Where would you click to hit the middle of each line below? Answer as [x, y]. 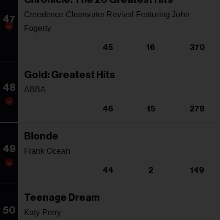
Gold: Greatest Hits [69, 75]
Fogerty [38, 28]
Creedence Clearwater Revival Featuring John [107, 14]
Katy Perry [43, 212]
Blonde [41, 136]
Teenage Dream [62, 198]
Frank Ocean [47, 151]
